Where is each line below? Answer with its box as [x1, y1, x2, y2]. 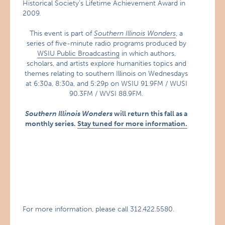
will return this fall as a [113, 109, 187, 118]
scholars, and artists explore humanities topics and [26, 59, 186, 68]
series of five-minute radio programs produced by [26, 39, 186, 48]
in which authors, [119, 49, 176, 58]
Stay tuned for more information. [77, 120, 187, 128]
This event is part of [30, 29, 94, 38]
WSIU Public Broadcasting [37, 49, 120, 58]
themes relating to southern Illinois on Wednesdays [25, 69, 188, 78]
